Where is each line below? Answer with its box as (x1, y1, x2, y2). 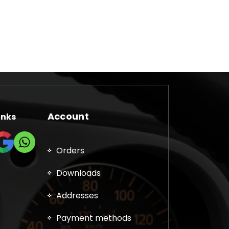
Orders (56, 145, 84, 157)
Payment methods (56, 212, 131, 224)
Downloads (56, 167, 101, 179)
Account (47, 110, 89, 123)
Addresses (56, 190, 98, 202)
